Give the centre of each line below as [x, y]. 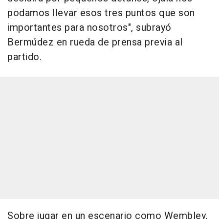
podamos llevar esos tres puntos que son [101, 13]
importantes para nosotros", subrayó [89, 28]
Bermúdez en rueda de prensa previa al [95, 43]
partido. [24, 57]
